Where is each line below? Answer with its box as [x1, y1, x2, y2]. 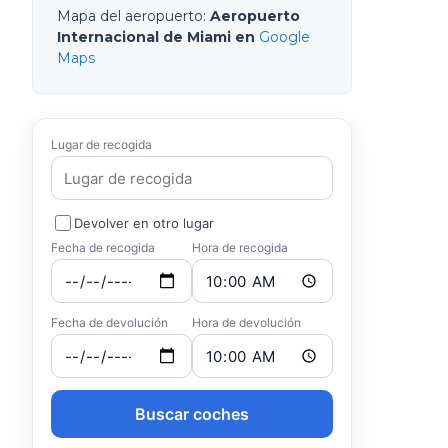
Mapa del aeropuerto [57, 7, 203, 25]
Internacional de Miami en [57, 28, 255, 46]
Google [259, 28, 310, 46]
